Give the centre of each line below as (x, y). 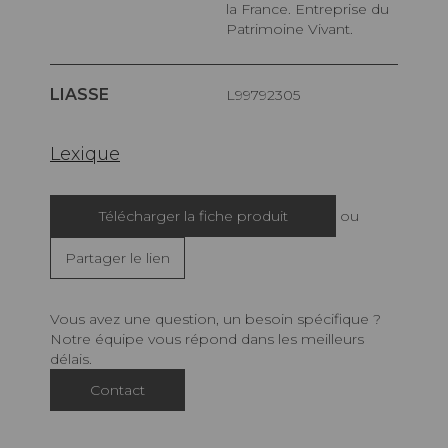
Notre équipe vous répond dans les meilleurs (207, 339)
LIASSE (79, 95)
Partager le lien (117, 258)
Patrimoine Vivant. (290, 29)
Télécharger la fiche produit (193, 216)
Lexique (85, 154)
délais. (71, 359)
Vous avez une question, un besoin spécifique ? (215, 319)
